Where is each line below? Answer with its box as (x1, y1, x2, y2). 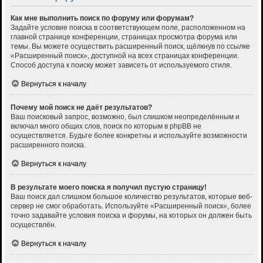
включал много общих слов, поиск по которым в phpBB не (11, 122, 201, 131)
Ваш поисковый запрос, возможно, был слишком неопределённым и (11, 113, 240, 122)
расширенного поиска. (11, 141, 86, 150)
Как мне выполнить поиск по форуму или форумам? (11, 14, 194, 23)
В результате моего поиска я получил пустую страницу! (11, 183, 207, 192)
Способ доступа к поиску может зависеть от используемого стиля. (11, 61, 232, 70)
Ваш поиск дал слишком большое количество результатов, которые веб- (11, 193, 252, 201)
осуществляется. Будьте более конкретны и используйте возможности (11, 131, 247, 140)
